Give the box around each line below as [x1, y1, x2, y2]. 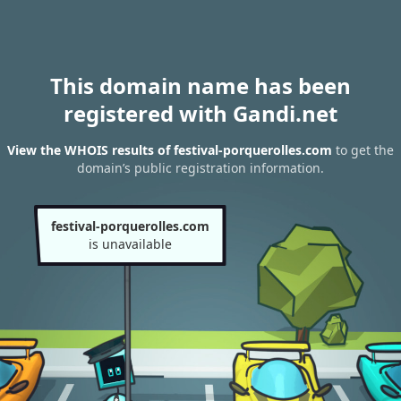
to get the [332, 141, 394, 159]
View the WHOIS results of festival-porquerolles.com [7, 141, 332, 159]
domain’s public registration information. [77, 159, 324, 177]
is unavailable [88, 235, 172, 252]
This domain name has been [50, 71, 351, 100]
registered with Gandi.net [64, 98, 337, 128]
